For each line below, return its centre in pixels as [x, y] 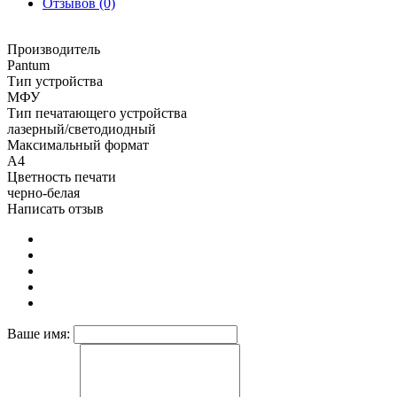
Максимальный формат [78, 145]
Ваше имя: [39, 334]
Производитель [54, 50]
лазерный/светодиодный [82, 129]
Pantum [28, 66]
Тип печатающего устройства [97, 113]
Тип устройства [55, 82]
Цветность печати [62, 177]
